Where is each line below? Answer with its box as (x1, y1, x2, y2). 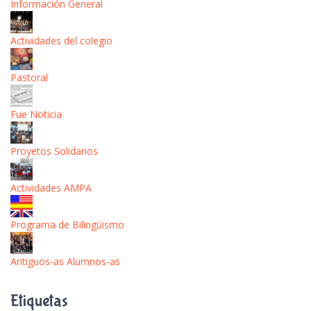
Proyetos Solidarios (10, 144, 98, 158)
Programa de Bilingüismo (10, 217, 124, 231)
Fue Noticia (10, 107, 62, 121)
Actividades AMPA (10, 180, 92, 194)
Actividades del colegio (10, 33, 112, 47)
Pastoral (10, 70, 48, 84)
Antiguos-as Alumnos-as (10, 254, 120, 268)
